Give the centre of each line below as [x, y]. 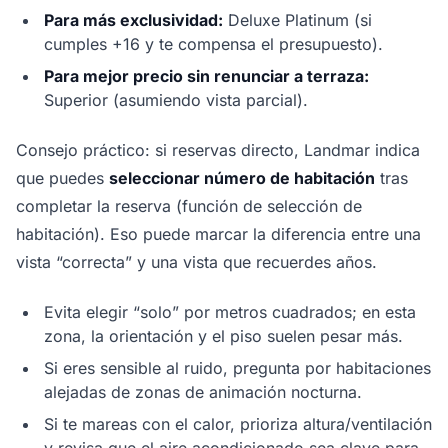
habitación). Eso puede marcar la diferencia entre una [218, 234]
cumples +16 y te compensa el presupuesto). [213, 44]
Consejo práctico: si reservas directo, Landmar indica [218, 150]
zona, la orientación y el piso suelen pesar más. [223, 336]
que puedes [62, 178]
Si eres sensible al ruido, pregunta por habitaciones [237, 368]
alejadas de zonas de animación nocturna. [203, 392]
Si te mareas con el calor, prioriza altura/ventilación [238, 424]
